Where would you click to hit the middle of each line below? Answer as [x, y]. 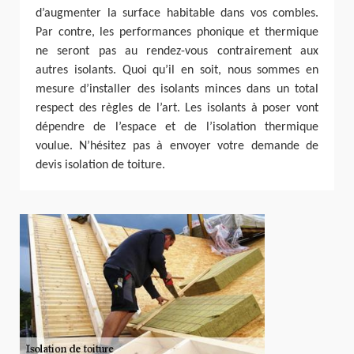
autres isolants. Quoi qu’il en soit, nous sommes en [177, 70]
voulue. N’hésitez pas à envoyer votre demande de [177, 146]
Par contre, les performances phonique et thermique [177, 32]
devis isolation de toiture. [100, 165]
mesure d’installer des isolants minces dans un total [177, 89]
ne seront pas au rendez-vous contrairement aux [177, 51]
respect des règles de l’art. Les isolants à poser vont [177, 108]
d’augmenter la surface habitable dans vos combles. [177, 13]
